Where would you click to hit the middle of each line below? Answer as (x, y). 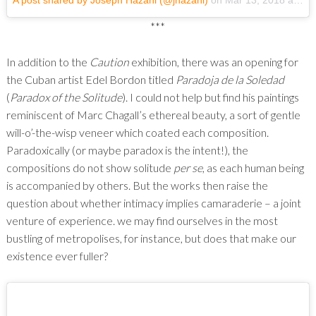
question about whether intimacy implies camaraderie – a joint (153, 203)
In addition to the (48, 62)
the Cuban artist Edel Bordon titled (91, 80)
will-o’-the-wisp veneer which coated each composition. (137, 133)
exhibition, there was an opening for (213, 62)
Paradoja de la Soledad (230, 80)
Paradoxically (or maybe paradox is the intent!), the (127, 150)
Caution (109, 62)
